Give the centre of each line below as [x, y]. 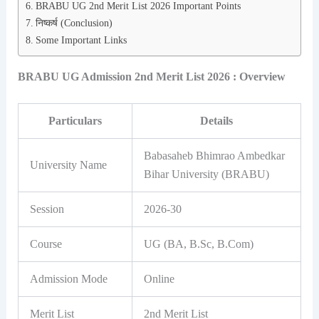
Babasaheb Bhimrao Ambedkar [214, 156]
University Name [68, 165]
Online [159, 279]
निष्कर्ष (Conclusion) [74, 23]
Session [47, 209]
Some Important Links [82, 40]
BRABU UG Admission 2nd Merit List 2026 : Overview [151, 77]
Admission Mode [68, 279]
